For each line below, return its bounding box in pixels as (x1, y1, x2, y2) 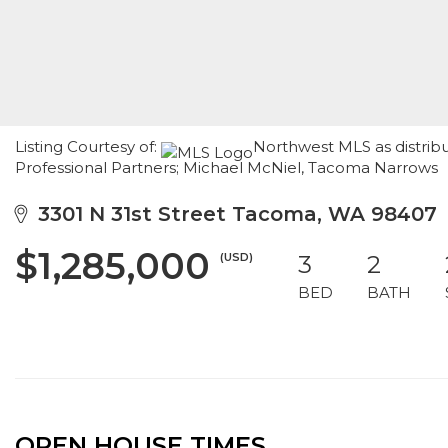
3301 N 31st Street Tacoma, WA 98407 (26, 202, 437, 226)
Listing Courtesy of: (15, 137, 161, 156)
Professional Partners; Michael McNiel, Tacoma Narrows (15, 158, 438, 177)
